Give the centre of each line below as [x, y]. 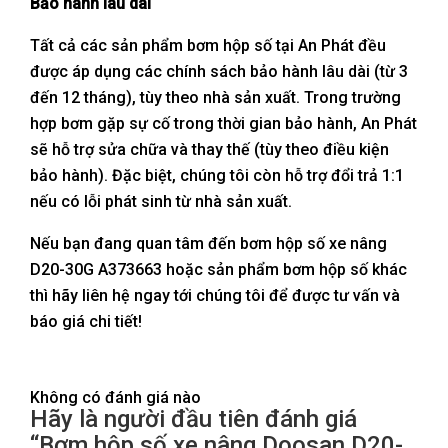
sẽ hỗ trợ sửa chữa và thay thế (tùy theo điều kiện [209, 149]
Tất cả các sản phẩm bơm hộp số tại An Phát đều [208, 45]
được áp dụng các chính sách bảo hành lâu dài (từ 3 [219, 71]
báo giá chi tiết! [86, 321]
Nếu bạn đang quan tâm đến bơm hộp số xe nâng [208, 243]
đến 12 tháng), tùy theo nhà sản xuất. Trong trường [215, 97]
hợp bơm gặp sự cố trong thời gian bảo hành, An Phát [223, 123]
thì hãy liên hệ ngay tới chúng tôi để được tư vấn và [215, 295]
